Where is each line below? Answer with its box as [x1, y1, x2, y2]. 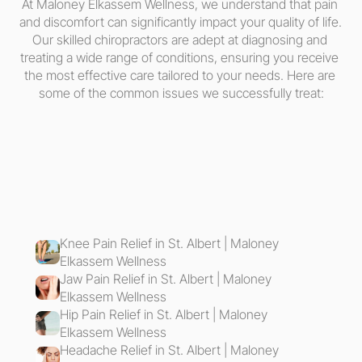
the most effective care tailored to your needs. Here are [23, 67, 335, 83]
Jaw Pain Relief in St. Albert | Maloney [60, 270, 271, 287]
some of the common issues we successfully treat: [38, 85, 324, 101]
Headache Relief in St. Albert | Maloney [60, 341, 279, 358]
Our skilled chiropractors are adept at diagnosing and [32, 32, 327, 48]
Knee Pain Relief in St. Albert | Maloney [60, 234, 279, 251]
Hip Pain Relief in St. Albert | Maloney [60, 305, 267, 322]
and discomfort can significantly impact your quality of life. [19, 14, 342, 30]
